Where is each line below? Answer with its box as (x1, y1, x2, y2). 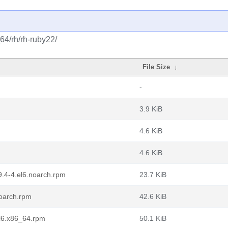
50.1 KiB (139, 214, 166, 222)
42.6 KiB (139, 192, 166, 201)
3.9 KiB (139, 105, 162, 113)
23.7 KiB (139, 170, 166, 179)
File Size (142, 63, 170, 71)
